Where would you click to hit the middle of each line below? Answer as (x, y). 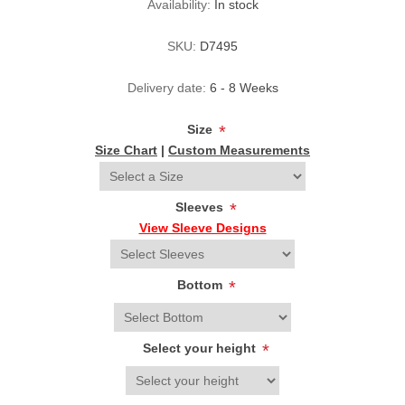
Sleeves (201, 207)
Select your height (201, 348)
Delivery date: (166, 88)
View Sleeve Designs (202, 228)
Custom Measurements (239, 151)
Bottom (201, 285)
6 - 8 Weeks (244, 88)
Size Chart (126, 151)
